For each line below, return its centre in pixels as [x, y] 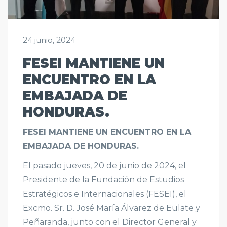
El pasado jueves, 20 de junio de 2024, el [104, 166]
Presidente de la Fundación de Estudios [103, 180]
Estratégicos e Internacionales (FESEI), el [105, 194]
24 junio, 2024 [49, 40]
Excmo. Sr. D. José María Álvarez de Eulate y [111, 208]
